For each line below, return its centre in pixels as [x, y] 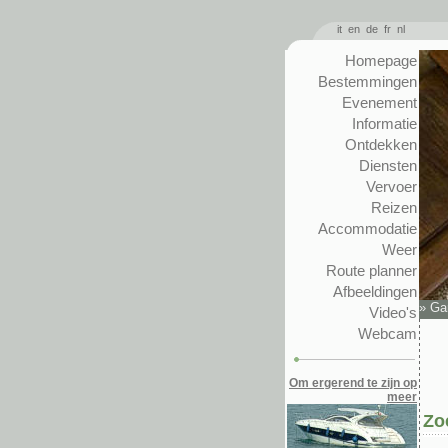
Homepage [381, 60]
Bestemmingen [367, 81]
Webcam [387, 333]
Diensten [388, 165]
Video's [393, 312]
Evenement [379, 102]
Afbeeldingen [375, 291]
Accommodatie [367, 228]
